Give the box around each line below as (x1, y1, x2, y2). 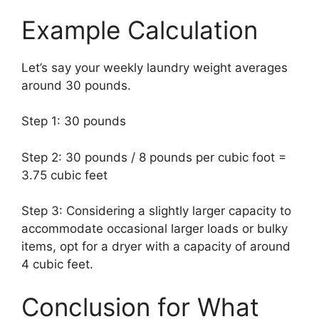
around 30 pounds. (21, 78, 131, 93)
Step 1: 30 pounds (21, 114, 126, 129)
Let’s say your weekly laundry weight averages (21, 60, 288, 75)
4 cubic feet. (21, 257, 93, 272)
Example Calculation (21, 14, 258, 45)
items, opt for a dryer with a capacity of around (21, 239, 291, 254)
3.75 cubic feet (21, 167, 108, 182)
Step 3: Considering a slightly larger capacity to (21, 204, 291, 219)
